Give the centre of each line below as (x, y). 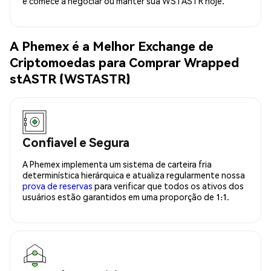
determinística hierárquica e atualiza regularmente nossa (134, 175)
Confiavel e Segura (76, 142)
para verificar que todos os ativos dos (168, 185)
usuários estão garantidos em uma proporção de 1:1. (126, 196)
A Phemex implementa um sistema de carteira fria (117, 164)
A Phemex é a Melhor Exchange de (112, 46)
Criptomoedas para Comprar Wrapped (124, 62)
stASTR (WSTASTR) (70, 79)
